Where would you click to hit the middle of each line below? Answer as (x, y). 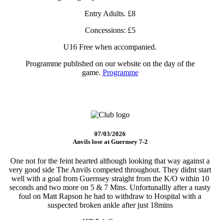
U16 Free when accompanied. (110, 47)
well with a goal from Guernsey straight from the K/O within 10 (110, 179)
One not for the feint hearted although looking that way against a (110, 161)
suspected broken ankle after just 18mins (110, 205)
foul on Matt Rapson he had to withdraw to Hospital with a (110, 196)
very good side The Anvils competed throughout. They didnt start (110, 170)
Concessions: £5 (110, 30)
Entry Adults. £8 (110, 14)
